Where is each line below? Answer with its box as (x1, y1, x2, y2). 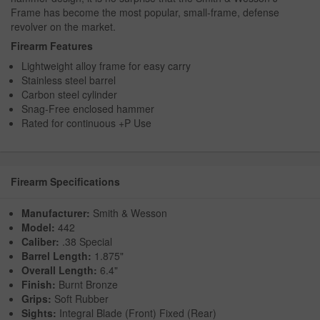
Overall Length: (21, 263, 97, 278)
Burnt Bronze (56, 277, 118, 292)
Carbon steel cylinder (21, 87, 117, 102)
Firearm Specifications (11, 174, 120, 189)
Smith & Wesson (90, 206, 167, 221)
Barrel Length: (21, 249, 91, 264)
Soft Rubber (51, 291, 109, 306)
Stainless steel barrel (21, 73, 116, 88)
